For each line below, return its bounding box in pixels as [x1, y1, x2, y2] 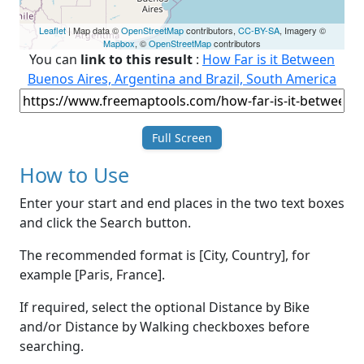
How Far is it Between [202, 50, 335, 69]
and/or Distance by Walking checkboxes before [19, 318, 310, 336]
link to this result [80, 50, 193, 69]
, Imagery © [279, 24, 326, 37]
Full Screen [149, 130, 215, 146]
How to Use [19, 161, 129, 189]
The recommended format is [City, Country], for [19, 246, 310, 265]
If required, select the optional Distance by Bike [19, 298, 310, 317]
